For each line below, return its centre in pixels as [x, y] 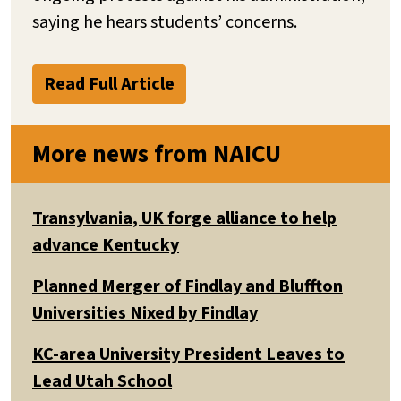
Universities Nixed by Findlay [145, 313]
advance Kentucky [106, 245]
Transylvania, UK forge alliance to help [184, 218]
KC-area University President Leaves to [188, 354]
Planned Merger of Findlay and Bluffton [188, 286]
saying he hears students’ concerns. [165, 22]
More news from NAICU [157, 154]
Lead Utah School [102, 381]
